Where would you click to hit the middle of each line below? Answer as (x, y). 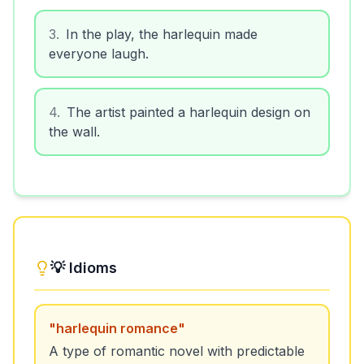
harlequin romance (117, 328)
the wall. (74, 132)
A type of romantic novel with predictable (177, 351)
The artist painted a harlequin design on (188, 112)
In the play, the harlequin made (162, 34)
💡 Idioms (84, 268)
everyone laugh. (99, 54)
